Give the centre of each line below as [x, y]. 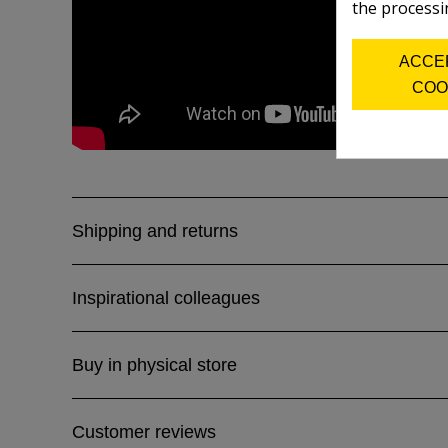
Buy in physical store [154, 365]
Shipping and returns [155, 231]
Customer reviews [144, 432]
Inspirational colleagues [166, 298]
